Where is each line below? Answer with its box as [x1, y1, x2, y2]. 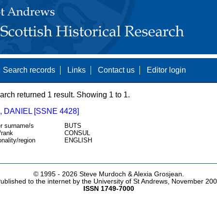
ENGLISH [64, 137, 92, 144]
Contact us [97, 66, 135, 74]
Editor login [146, 66, 186, 74]
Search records [2, 66, 55, 74]
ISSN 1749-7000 [83, 185, 134, 193]
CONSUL [64, 129, 90, 137]
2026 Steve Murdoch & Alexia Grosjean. [62, 170, 184, 178]
